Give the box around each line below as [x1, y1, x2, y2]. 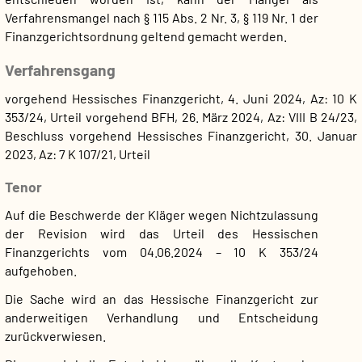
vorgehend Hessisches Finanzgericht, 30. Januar [69, 128, 358, 144]
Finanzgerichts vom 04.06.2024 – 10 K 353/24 [5, 243, 318, 259]
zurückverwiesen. [5, 327, 106, 343]
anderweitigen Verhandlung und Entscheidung [5, 309, 318, 325]
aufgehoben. [5, 262, 77, 278]
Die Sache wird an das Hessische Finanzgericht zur [5, 290, 318, 306]
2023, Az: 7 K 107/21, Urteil [5, 146, 150, 162]
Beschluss [5, 128, 64, 144]
